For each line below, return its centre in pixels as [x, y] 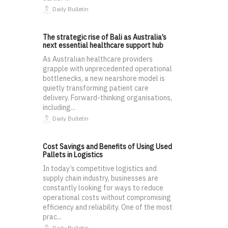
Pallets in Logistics [73, 155]
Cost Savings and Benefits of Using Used [107, 147]
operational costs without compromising [107, 198]
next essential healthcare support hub [103, 46]
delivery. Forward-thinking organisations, [108, 98]
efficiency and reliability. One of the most [108, 207]
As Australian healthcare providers [98, 59]
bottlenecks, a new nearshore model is [104, 79]
